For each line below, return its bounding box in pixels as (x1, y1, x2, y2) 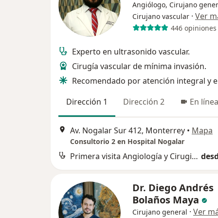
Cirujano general (132, 207, 187, 217)
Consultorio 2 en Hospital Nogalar (70, 137, 184, 146)
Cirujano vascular (132, 12, 189, 21)
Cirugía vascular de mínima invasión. (72, 61, 206, 72)
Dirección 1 (66, 96, 108, 107)
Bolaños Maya (132, 193, 201, 207)
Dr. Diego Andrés (132, 181, 214, 195)
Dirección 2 (123, 96, 164, 107)
